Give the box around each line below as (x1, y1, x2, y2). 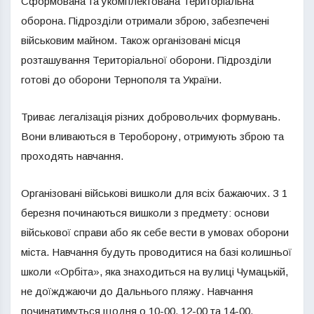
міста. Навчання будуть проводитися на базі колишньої (21, 246, 292, 258)
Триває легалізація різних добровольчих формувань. (21, 111, 280, 123)
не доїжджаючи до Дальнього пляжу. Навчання (21, 285, 253, 297)
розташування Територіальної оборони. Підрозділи (21, 54, 271, 66)
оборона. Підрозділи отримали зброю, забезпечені (21, 15, 269, 27)
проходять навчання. (21, 150, 123, 162)
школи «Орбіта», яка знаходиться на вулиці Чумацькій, (21, 266, 288, 278)
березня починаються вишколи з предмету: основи (21, 207, 269, 219)
